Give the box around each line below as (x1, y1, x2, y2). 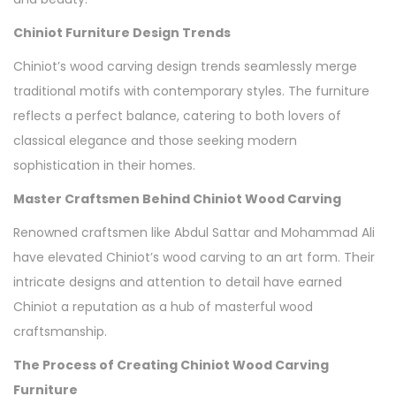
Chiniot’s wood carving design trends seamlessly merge (13, 57, 357, 75)
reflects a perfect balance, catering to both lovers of (13, 106, 341, 125)
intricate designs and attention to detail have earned (13, 272, 342, 291)
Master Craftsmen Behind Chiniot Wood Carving (13, 189, 341, 208)
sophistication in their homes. (13, 156, 195, 174)
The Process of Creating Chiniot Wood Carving (13, 355, 329, 374)
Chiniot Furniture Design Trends (13, 23, 231, 42)
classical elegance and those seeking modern (13, 131, 297, 149)
